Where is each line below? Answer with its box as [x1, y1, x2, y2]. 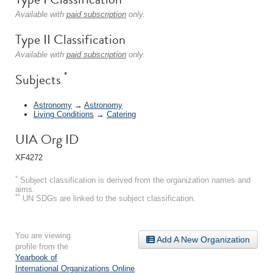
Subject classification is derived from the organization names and [18, 175, 250, 185]
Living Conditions [34, 109, 94, 119]
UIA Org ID [15, 129, 79, 149]
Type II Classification [15, 29, 126, 49]
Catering [107, 109, 136, 119]
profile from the [15, 241, 68, 251]
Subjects [15, 69, 64, 90]
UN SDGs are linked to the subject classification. [20, 193, 196, 203]
